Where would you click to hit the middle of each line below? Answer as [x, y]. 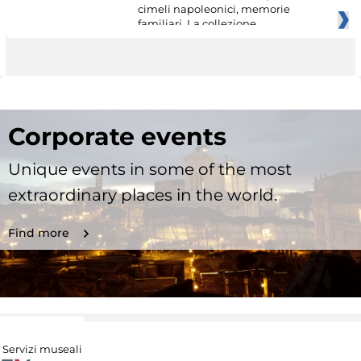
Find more [39, 232]
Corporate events [117, 136]
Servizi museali [42, 349]
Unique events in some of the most [150, 169]
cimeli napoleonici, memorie [214, 8]
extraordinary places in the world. [143, 195]
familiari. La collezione [197, 23]
